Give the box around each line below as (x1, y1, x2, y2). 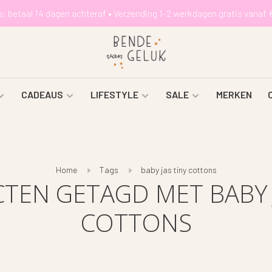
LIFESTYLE (90, 89, 138, 100)
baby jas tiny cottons (140, 165, 217, 175)
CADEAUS (21, 89, 63, 100)
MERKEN (216, 89, 252, 100)
